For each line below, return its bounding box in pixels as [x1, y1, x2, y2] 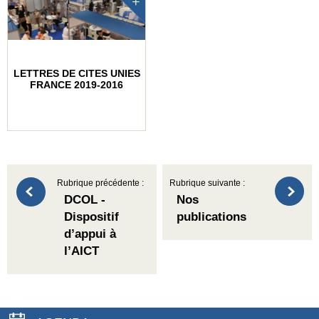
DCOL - [64, 192, 105, 206]
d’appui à [64, 226, 116, 241]
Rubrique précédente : [57, 178, 144, 187]
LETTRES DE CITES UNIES [13, 67, 140, 79]
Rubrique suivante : [169, 178, 246, 187]
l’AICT [64, 244, 99, 258]
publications [177, 209, 247, 224]
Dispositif [64, 209, 119, 224]
